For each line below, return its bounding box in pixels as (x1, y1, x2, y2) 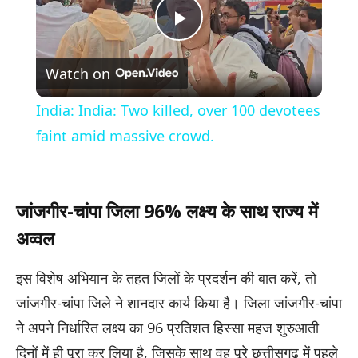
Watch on (45, 63, 110, 83)
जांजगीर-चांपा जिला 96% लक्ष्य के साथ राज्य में (16, 198, 318, 225)
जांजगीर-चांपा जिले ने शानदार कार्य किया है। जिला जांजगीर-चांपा (16, 292, 342, 312)
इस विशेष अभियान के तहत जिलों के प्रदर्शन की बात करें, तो (16, 268, 316, 288)
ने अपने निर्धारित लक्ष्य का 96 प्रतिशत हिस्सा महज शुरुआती (16, 317, 319, 337)
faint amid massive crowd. (35, 126, 214, 146)
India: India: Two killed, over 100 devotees (35, 101, 320, 121)
